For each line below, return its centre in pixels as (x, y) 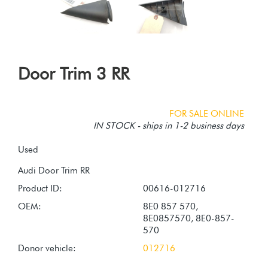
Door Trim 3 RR (74, 73)
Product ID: (40, 188)
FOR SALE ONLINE (207, 113)
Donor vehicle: (47, 248)
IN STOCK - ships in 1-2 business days (169, 125)
